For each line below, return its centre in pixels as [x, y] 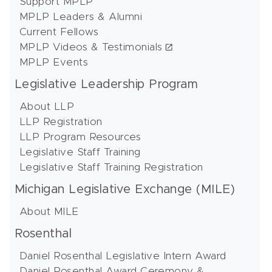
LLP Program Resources [80, 137]
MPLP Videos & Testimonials [91, 47]
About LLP [47, 106]
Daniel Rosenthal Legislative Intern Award [123, 256]
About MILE [49, 211]
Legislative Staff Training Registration [111, 167]
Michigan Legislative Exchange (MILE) [125, 189]
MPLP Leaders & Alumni [81, 16]
